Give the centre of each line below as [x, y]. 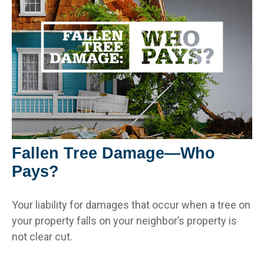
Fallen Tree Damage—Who [113, 154]
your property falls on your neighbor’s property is [124, 221]
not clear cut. [42, 237]
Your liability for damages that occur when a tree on [131, 205]
